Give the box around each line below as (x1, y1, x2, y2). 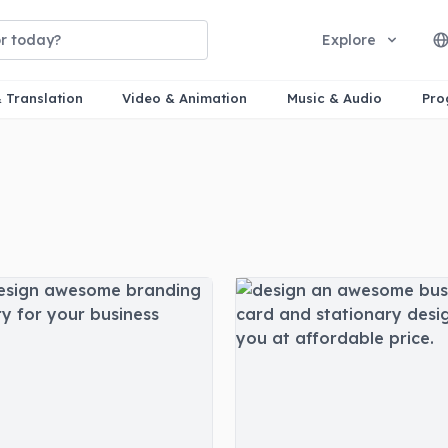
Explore (322, 31, 376, 49)
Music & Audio (287, 90, 382, 106)
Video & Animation (122, 90, 248, 106)
